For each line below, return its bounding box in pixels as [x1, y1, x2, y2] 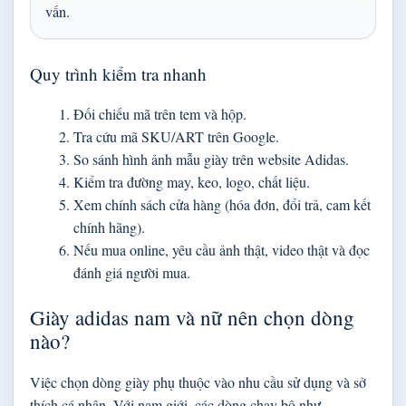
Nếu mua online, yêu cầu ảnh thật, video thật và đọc [73, 239, 370, 259]
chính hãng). [73, 217, 145, 237]
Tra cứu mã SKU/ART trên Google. [73, 126, 279, 146]
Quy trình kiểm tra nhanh [30, 62, 207, 85]
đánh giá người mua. [73, 262, 190, 282]
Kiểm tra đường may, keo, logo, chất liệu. [73, 171, 310, 191]
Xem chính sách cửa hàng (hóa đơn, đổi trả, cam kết [73, 194, 371, 214]
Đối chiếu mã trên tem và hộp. [73, 103, 246, 123]
